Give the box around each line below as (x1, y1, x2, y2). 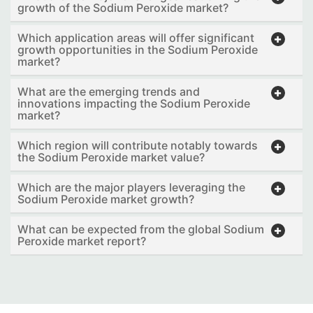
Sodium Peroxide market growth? (17, 192, 194, 206)
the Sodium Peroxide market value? (17, 150, 205, 164)
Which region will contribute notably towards (17, 138, 258, 152)
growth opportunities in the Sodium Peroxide (17, 43, 258, 57)
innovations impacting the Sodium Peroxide (17, 96, 250, 110)
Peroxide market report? (17, 234, 146, 248)
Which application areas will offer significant (17, 31, 254, 45)
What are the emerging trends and (17, 85, 200, 99)
